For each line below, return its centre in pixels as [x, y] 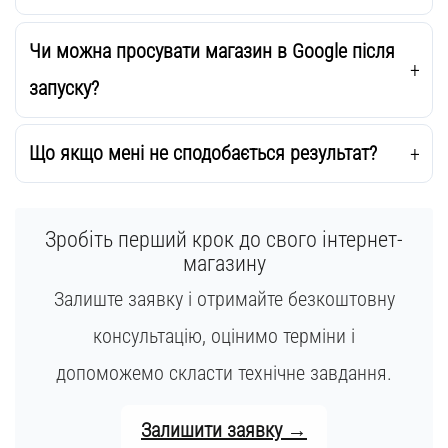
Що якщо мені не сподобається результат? [202, 153]
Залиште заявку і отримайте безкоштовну [224, 299]
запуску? [63, 87]
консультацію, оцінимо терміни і [224, 336]
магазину [224, 264]
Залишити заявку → [224, 429]
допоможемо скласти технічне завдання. [224, 373]
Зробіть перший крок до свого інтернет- [224, 240]
